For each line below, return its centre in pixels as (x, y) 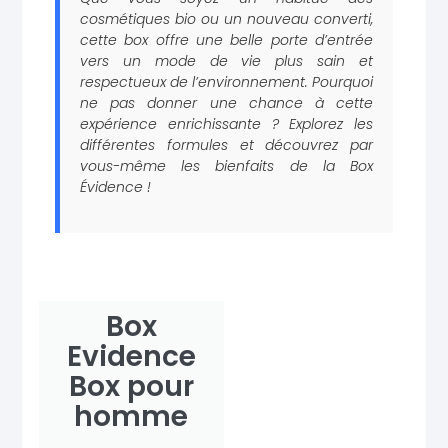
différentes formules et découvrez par (226, 145)
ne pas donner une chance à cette (226, 103)
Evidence (131, 357)
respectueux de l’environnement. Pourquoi (226, 82)
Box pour (131, 387)
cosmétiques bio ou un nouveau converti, (226, 19)
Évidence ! (115, 187)
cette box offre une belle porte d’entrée (226, 40)
